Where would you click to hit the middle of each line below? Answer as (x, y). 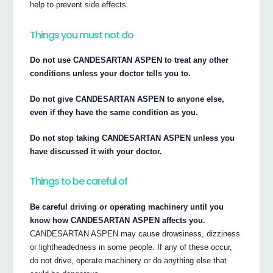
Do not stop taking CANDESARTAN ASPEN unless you (133, 138)
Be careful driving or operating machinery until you (127, 207)
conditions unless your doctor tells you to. (111, 74)
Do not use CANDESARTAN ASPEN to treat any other (129, 60)
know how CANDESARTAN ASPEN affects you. (118, 221)
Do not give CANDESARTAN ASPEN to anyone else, (127, 99)
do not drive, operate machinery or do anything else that (129, 261)
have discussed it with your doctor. (96, 152)
